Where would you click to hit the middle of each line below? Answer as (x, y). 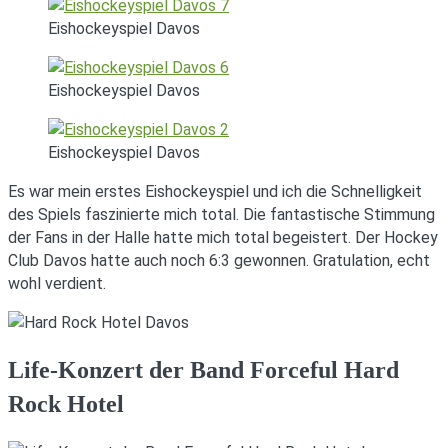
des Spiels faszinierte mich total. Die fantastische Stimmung (221, 214)
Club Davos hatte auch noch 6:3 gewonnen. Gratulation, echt (219, 260)
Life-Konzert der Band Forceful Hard (203, 370)
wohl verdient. (57, 283)
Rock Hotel (66, 404)
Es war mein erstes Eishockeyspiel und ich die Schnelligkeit (215, 191)
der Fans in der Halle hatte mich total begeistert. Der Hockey (223, 237)
